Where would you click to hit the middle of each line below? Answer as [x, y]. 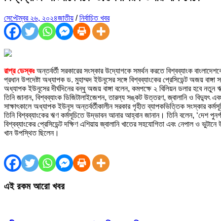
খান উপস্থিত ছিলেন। [32, 133]
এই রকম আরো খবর [34, 186]
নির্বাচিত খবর [94, 18]
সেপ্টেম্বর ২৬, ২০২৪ [31, 18]
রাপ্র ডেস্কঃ [19, 71]
